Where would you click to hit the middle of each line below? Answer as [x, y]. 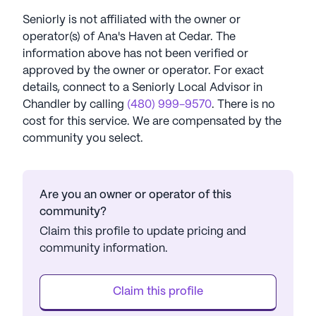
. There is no [243, 105]
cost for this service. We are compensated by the [152, 122]
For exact [239, 71]
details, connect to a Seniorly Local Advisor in [142, 88]
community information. [104, 249]
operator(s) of [60, 37]
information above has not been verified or [135, 54]
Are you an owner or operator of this [135, 195]
